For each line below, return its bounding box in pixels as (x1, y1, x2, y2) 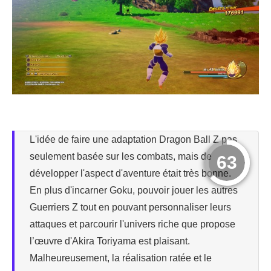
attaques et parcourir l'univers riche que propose (30, 218, 235, 229)
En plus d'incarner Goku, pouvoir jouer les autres (30, 184, 238, 195)
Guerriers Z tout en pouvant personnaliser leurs (30, 201, 231, 212)
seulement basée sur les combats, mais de (30, 151, 212, 162)
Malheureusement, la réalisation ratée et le (30, 252, 212, 263)
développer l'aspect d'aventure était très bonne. (30, 168, 231, 178)
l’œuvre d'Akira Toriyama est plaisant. (30, 235, 190, 246)
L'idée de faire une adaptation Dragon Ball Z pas (30, 134, 237, 145)
